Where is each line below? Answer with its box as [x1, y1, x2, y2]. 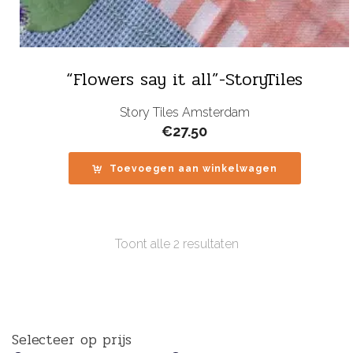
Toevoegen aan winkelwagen [109, 162, 277, 174]
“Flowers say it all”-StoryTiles [66, 65, 303, 93]
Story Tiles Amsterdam [119, 104, 250, 120]
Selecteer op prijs [12, 328, 132, 351]
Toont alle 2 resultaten [114, 236, 239, 251]
